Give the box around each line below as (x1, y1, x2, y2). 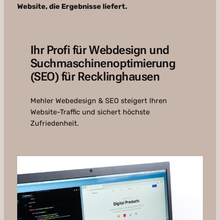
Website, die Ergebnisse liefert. (17, 2, 127, 11)
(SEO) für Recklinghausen (30, 70, 160, 84)
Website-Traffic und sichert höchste (30, 108, 150, 117)
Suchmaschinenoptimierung (30, 56, 176, 71)
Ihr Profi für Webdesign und (30, 43, 169, 57)
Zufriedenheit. (30, 119, 79, 128)
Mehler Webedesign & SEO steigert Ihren (30, 96, 167, 106)
